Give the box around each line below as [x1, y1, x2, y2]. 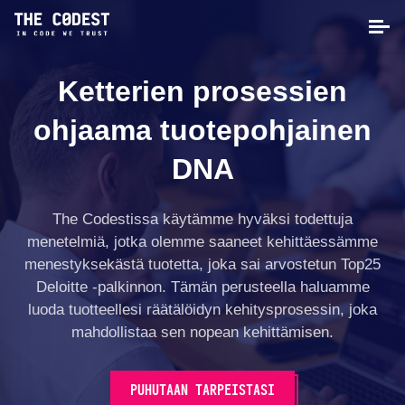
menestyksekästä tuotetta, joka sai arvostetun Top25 [24, 256, 381, 274]
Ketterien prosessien [58, 75, 347, 108]
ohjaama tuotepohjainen [33, 114, 372, 146]
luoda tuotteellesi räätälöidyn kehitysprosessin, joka [28, 301, 377, 319]
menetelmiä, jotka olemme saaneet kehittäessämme [27, 233, 378, 251]
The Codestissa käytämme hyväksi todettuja [52, 211, 353, 229]
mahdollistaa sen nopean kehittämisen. [71, 324, 334, 342]
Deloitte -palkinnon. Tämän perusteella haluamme [35, 278, 370, 297]
